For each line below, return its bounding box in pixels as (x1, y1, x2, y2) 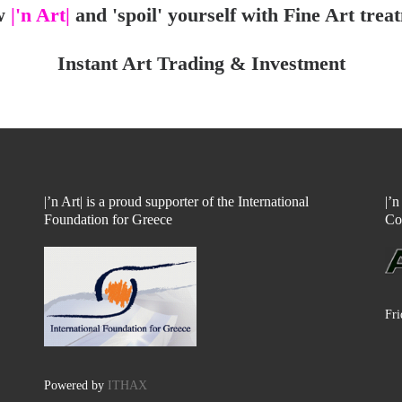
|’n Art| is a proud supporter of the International (44, 193, 309, 210)
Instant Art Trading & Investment (57, 52, 345, 74)
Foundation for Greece (44, 211, 172, 228)
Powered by (44, 379, 108, 393)
